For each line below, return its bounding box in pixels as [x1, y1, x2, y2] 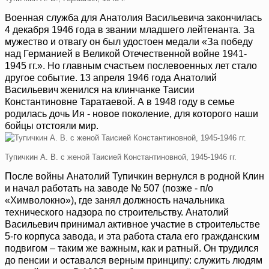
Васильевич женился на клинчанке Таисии [5, 85, 195, 95]
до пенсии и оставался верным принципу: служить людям [5, 255, 262, 266]
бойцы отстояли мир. [5, 121, 98, 131]
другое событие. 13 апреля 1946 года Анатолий [5, 73, 217, 83]
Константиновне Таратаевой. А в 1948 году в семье [5, 97, 235, 107]
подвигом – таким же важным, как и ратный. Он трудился [5, 243, 259, 254]
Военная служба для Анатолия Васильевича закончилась [5, 13, 262, 23]
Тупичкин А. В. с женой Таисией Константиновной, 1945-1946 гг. [5, 153, 237, 162]
